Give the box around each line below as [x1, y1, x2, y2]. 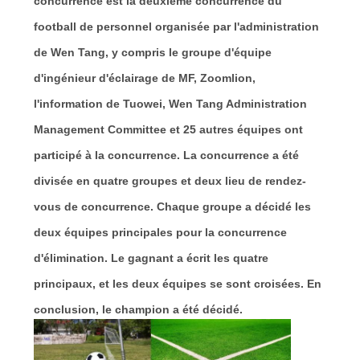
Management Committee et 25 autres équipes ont [33, 122, 303, 136]
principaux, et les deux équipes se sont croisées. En [33, 276, 321, 290]
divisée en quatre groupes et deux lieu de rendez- [33, 174, 306, 187]
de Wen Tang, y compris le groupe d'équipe [33, 45, 272, 59]
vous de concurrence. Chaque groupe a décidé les [33, 199, 311, 213]
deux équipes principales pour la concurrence [33, 225, 287, 239]
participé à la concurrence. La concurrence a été [33, 148, 299, 162]
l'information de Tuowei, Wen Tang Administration [33, 96, 307, 110]
